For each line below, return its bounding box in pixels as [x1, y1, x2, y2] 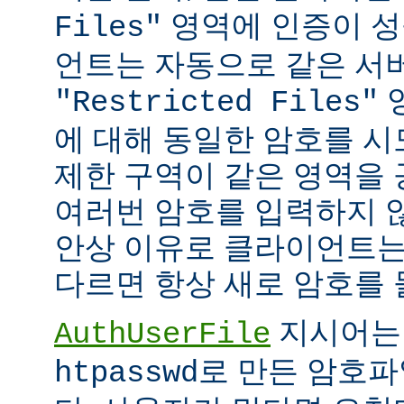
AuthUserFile [54, 317, 271, 352]
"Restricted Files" [54, 85, 379, 120]
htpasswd [54, 355, 198, 390]
